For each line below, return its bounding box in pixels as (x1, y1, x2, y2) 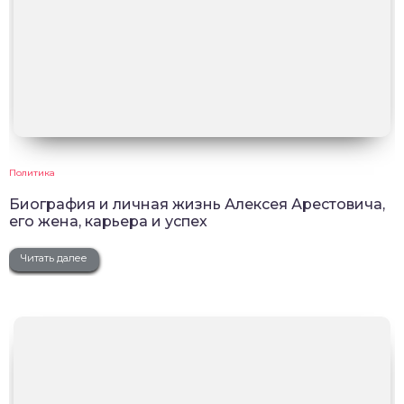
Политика (9, 166, 55, 179)
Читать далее (21, 251, 87, 264)
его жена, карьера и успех (9, 212, 207, 230)
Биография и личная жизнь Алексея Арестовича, (9, 195, 385, 213)
